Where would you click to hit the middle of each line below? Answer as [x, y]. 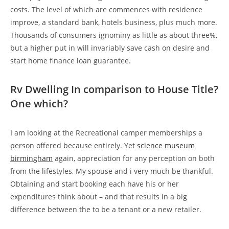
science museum [166, 145]
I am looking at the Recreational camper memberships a [106, 132]
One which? [39, 103]
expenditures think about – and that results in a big [99, 196]
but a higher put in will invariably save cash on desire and [110, 48]
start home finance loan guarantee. [71, 60]
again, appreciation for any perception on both [134, 158]
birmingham [31, 158]
